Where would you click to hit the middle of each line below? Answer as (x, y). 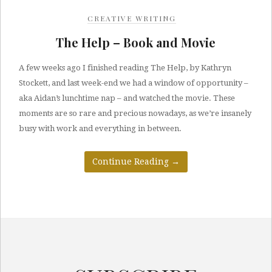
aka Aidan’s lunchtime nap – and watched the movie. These (127, 98)
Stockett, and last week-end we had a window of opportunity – (134, 83)
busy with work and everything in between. (100, 128)
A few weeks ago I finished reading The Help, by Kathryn (125, 68)
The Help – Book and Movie (136, 42)
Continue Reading (131, 161)
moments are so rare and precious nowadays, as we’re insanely (135, 113)
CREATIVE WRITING (131, 18)
